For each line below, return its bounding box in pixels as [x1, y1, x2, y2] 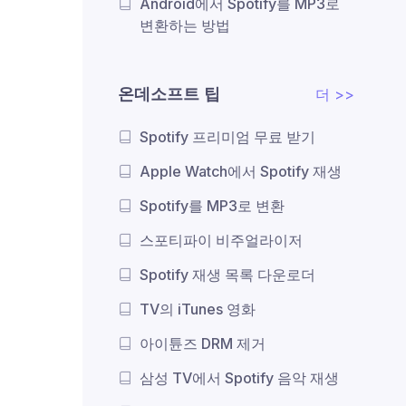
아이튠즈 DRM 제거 [140, 334, 266, 353]
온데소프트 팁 [118, 84, 220, 104]
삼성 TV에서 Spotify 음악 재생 [140, 369, 339, 388]
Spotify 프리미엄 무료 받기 [140, 128, 315, 147]
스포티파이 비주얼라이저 [140, 231, 303, 250]
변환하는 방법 [140, 16, 230, 35]
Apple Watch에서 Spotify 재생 [140, 162, 342, 181]
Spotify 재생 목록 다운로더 [140, 266, 315, 285]
